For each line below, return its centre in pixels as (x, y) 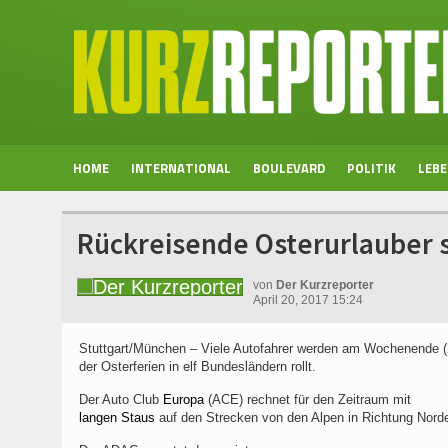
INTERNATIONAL (181, 168)
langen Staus (117, 417)
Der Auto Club (121, 399)
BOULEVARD (289, 168)
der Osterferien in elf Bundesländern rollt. (197, 366)
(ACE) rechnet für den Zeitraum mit (307, 399)
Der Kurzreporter (325, 285)
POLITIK (371, 168)
